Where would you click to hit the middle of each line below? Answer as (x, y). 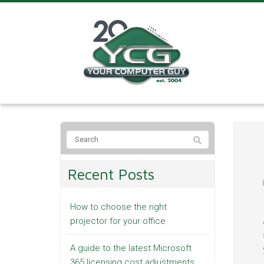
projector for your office (118, 221)
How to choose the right (118, 207)
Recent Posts (111, 174)
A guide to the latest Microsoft (131, 248)
